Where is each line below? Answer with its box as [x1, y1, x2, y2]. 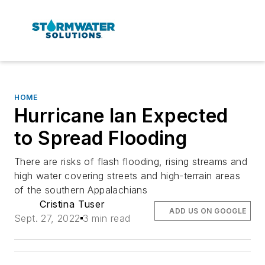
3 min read [82, 212, 131, 224]
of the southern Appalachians [14, 183, 148, 196]
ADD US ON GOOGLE [169, 206, 247, 215]
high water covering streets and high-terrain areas [14, 169, 240, 182]
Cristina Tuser [40, 198, 105, 210]
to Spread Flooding [14, 126, 188, 150]
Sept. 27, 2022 [14, 212, 80, 224]
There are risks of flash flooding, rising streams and [14, 155, 248, 167]
